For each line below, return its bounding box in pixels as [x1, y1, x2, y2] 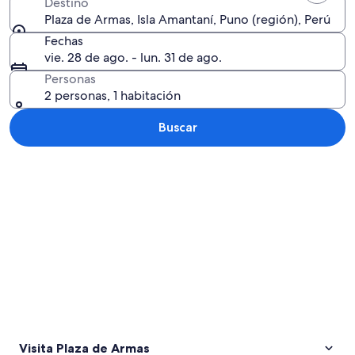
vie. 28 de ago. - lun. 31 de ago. [44, 49, 222, 66]
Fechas [44, 32, 83, 49]
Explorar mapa [9, 155, 92, 172]
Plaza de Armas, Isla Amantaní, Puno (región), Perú [44, 11, 330, 28]
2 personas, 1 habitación [44, 87, 181, 104]
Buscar [158, 120, 197, 135]
